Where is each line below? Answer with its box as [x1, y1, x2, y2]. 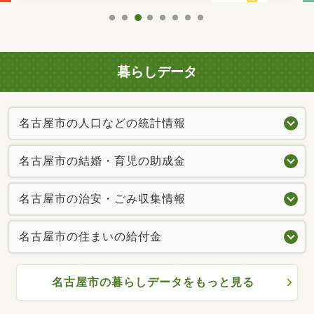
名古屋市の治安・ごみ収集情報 [19, 192, 186, 206]
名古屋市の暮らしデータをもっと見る [52, 275, 254, 289]
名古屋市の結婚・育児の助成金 [19, 154, 186, 168]
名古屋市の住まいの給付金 [19, 230, 162, 244]
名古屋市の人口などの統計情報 [19, 116, 186, 130]
